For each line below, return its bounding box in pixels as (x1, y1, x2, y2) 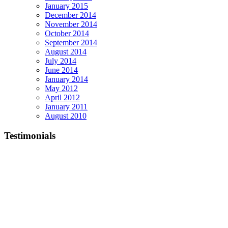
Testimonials (4, 130, 55, 141)
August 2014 (45, 47, 87, 56)
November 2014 (45, 19, 97, 28)
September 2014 (45, 38, 97, 47)
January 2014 (45, 74, 88, 83)
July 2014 (45, 56, 76, 65)
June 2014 (45, 65, 78, 74)
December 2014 (45, 10, 96, 19)
